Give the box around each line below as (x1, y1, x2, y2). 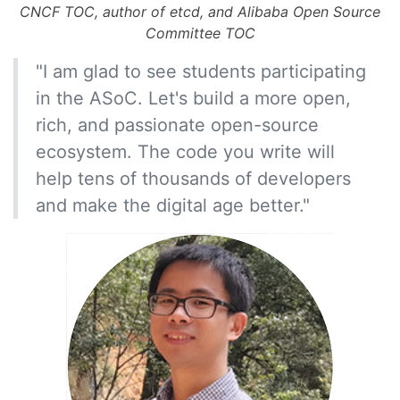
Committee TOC (145, 23, 255, 42)
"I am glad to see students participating (36, 60, 366, 82)
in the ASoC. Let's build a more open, (36, 87, 351, 109)
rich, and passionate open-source (36, 113, 319, 136)
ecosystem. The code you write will (36, 140, 335, 162)
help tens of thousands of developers (36, 167, 351, 189)
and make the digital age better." (36, 194, 310, 216)
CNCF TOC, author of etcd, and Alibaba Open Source (20, 2, 380, 21)
